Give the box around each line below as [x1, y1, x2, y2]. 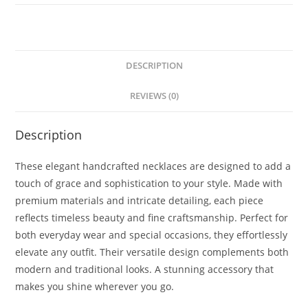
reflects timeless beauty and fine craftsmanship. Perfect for [15, 210, 289, 224]
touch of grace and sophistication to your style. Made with [15, 176, 283, 190]
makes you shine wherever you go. [15, 279, 175, 293]
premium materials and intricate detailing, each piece [15, 193, 264, 207]
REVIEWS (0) [129, 89, 179, 102]
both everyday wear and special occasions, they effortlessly [15, 228, 288, 241]
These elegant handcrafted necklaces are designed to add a [15, 159, 291, 173]
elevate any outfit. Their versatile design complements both [15, 245, 289, 258]
